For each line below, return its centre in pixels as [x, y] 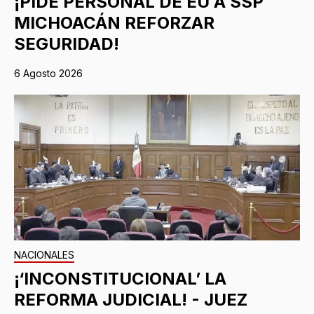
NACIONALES [44, 255]
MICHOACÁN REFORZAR [114, 23]
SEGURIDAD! [67, 44]
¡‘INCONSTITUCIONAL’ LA [120, 279]
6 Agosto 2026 [48, 74]
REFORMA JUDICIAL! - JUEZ [131, 300]
